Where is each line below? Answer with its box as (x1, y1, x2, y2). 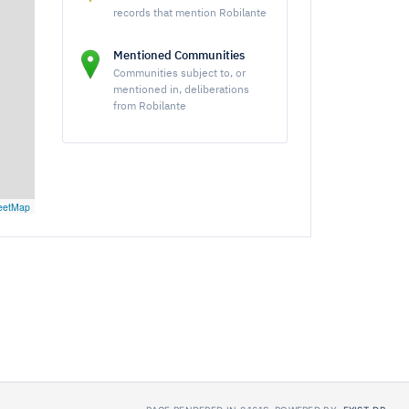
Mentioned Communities (113, 50, 245, 62)
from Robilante (113, 101, 186, 112)
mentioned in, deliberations (113, 85, 249, 96)
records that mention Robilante (113, 8, 267, 19)
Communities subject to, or (113, 68, 246, 79)
